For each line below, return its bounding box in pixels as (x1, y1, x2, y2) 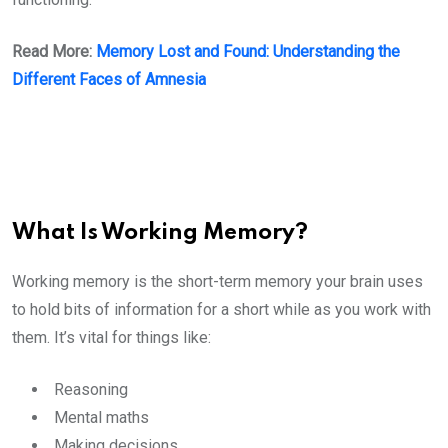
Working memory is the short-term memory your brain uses (12, 272, 423, 291)
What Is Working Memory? (12, 222, 308, 244)
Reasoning (54, 380, 128, 399)
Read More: (12, 42, 96, 61)
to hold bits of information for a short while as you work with (12, 300, 431, 319)
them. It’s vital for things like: (12, 328, 211, 347)
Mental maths (54, 408, 149, 427)
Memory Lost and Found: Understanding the (96, 42, 400, 61)
